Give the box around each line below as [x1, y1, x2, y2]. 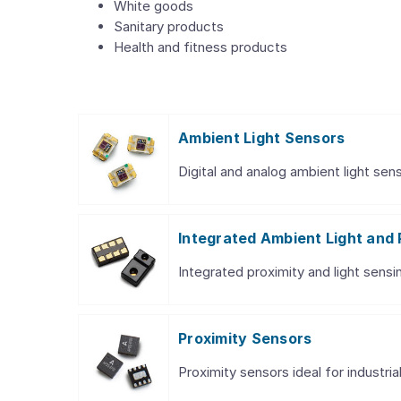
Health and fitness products [114, 38, 287, 55]
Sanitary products [114, 18, 224, 35]
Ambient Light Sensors [178, 129, 346, 147]
